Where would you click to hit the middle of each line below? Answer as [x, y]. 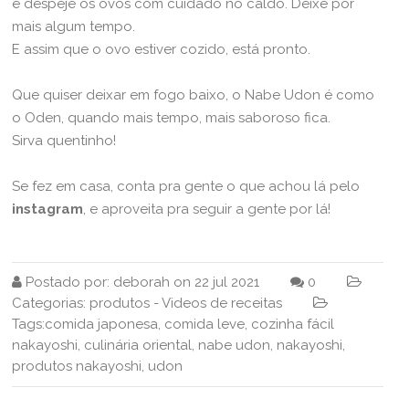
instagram [48, 209]
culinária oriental [138, 345]
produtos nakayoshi [77, 366]
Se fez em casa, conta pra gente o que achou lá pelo [186, 186]
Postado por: [68, 282]
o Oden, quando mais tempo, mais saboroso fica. [172, 117]
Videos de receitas [222, 303]
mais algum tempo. [74, 26]
